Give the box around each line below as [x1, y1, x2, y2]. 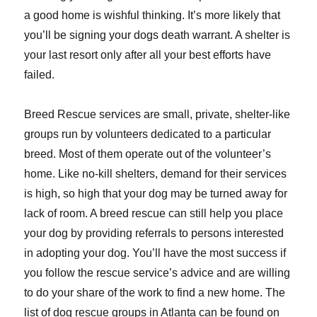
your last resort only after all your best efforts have [24, 49, 272, 62]
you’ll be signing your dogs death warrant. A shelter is [24, 29, 291, 42]
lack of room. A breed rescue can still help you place [24, 207, 284, 220]
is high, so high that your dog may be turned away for [24, 188, 288, 200]
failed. [24, 69, 55, 81]
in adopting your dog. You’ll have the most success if [24, 247, 287, 260]
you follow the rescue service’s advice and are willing [24, 267, 291, 279]
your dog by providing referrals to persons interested [24, 227, 284, 240]
